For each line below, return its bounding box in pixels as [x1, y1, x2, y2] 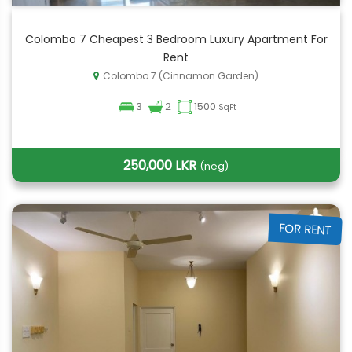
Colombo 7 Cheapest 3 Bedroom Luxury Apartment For [24, 31, 328, 47]
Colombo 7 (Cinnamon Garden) [103, 69, 258, 82]
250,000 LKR [123, 156, 200, 174]
